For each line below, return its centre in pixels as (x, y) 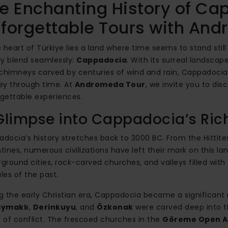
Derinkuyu (54, 207)
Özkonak (115, 207)
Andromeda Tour (110, 84)
